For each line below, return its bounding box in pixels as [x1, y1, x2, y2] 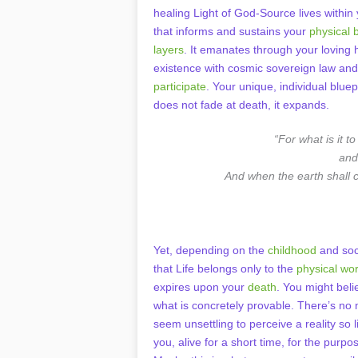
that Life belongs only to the [153, 262, 296, 275]
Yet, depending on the [153, 244, 268, 257]
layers [153, 43, 184, 56]
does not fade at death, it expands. [153, 98, 329, 111]
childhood [268, 244, 316, 257]
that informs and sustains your [153, 25, 309, 38]
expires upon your [153, 280, 248, 293]
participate [153, 80, 206, 93]
